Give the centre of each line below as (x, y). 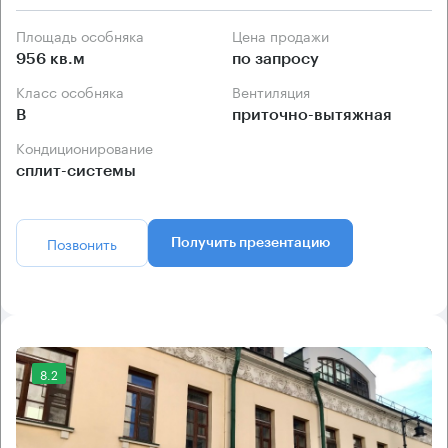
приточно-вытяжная (312, 115)
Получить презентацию (250, 243)
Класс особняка (74, 91)
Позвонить (82, 243)
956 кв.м (50, 59)
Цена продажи (285, 35)
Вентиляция (275, 91)
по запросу (275, 59)
